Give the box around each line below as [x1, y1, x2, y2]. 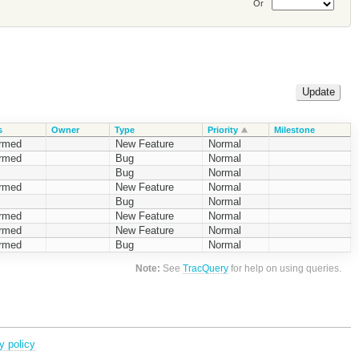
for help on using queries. [228, 262, 342, 273]
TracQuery [183, 262, 229, 273]
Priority [207, 124, 238, 135]
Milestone [273, 124, 315, 135]
